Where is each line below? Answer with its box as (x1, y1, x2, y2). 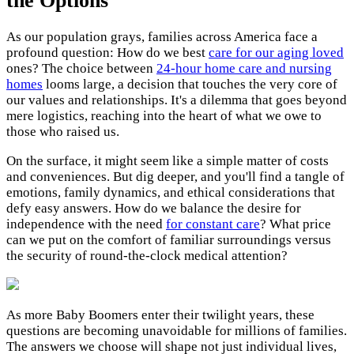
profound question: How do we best (6, 44, 209, 60)
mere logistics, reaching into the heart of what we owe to (6, 107, 322, 123)
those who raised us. (6, 123, 119, 139)
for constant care (166, 216, 260, 232)
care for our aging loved (209, 44, 344, 60)
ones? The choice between (6, 60, 156, 76)
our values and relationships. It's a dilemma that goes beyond (6, 92, 347, 107)
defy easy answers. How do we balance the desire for (6, 200, 301, 216)
